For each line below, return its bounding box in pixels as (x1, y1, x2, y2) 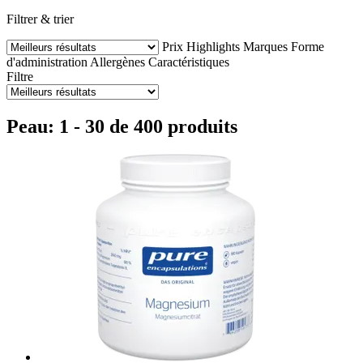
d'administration (6, 54, 88, 69)
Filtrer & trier (6, 11, 74, 26)
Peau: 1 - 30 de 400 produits (6, 115, 237, 137)
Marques (243, 39, 288, 53)
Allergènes (90, 54, 145, 69)
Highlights (186, 39, 240, 53)
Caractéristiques (148, 54, 229, 69)
